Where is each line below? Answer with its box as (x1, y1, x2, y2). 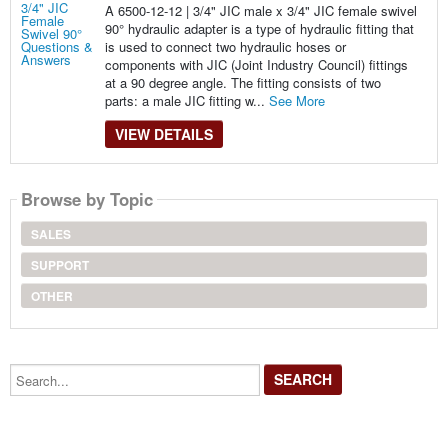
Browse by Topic (20, 187, 153, 212)
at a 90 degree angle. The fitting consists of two (104, 72, 381, 92)
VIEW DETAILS (114, 123, 213, 144)
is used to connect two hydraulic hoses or (104, 36, 346, 56)
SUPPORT (30, 255, 89, 274)
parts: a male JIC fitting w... (104, 90, 269, 110)
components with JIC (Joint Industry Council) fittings (104, 54, 408, 74)
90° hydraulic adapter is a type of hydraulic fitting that (104, 18, 414, 38)
